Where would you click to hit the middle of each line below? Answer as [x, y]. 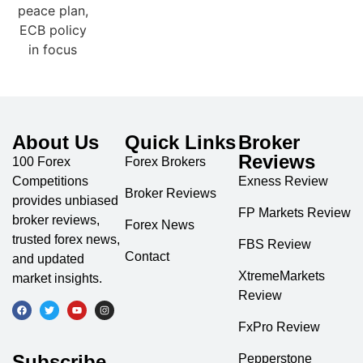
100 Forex [41, 162]
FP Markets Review [294, 213]
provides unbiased [65, 201]
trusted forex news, [66, 240]
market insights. [57, 279]
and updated [48, 259]
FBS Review [274, 245]
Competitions [50, 181]
